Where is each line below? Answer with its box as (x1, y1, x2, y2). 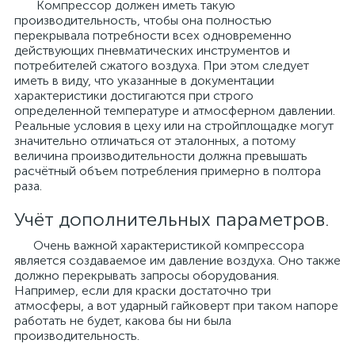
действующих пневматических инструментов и (14, 43, 290, 58)
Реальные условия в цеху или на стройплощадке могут (14, 118, 334, 133)
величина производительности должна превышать (14, 148, 307, 163)
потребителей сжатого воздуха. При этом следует (14, 58, 309, 73)
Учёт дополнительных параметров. (14, 208, 329, 231)
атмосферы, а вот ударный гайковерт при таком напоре (14, 298, 338, 313)
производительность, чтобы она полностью (14, 13, 272, 28)
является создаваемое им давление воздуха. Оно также (14, 253, 341, 268)
